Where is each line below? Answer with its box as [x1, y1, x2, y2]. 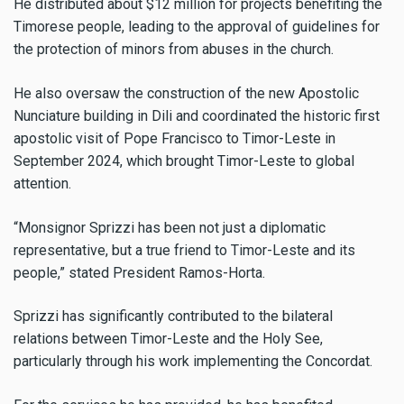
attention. [14, 174, 71, 192]
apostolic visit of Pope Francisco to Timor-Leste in [14, 129, 335, 147]
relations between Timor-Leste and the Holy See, [14, 330, 323, 348]
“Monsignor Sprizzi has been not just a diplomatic [14, 218, 326, 236]
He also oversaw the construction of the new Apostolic [14, 84, 359, 102]
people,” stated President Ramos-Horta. [14, 263, 265, 281]
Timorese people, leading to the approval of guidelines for [14, 17, 380, 35]
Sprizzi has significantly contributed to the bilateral [14, 308, 333, 326]
